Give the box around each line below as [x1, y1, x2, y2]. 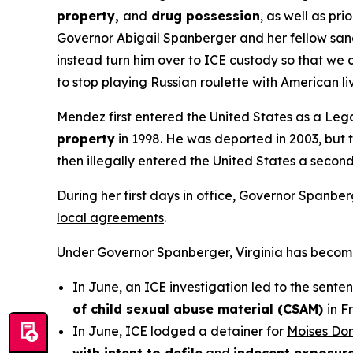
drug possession [147, 8, 260, 24]
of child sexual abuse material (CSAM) [72, 301, 327, 317]
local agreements [57, 210, 164, 225]
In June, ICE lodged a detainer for [72, 323, 287, 339]
